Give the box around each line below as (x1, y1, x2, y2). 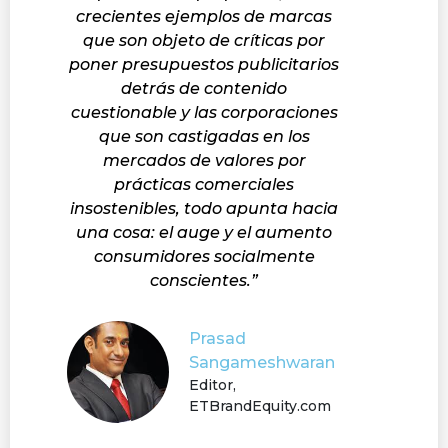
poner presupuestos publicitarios (69, 54, 339, 74)
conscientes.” (150, 270, 258, 290)
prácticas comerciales (114, 174, 294, 194)
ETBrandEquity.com (189, 396, 331, 415)
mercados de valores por (102, 150, 306, 170)
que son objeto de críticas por (83, 30, 325, 50)
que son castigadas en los (98, 126, 310, 146)
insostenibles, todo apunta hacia (70, 198, 338, 218)
